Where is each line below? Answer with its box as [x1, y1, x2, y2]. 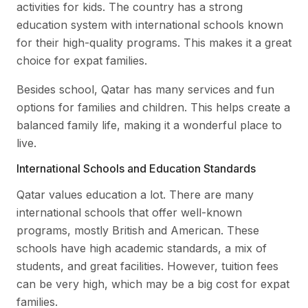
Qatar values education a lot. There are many [16, 187, 254, 201]
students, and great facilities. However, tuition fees [16, 258, 278, 273]
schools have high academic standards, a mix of [16, 241, 267, 255]
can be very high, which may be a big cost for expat [16, 276, 289, 291]
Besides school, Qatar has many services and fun [16, 82, 274, 96]
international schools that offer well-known [16, 205, 242, 219]
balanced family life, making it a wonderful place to [16, 118, 282, 132]
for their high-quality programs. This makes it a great [16, 35, 291, 49]
